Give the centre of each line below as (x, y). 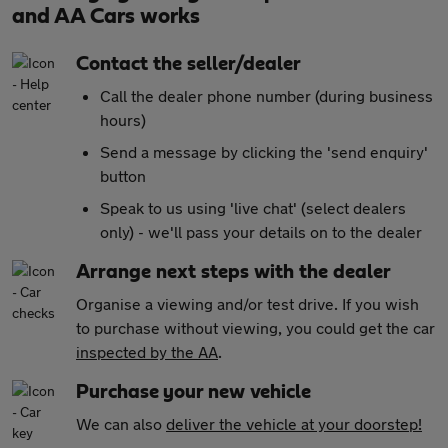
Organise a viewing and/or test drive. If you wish (247, 303)
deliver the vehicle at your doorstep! (294, 423)
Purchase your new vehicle (193, 392)
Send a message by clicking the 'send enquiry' (264, 151)
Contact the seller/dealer (188, 64)
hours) (123, 119)
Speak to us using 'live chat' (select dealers (253, 207)
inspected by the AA (147, 351)
